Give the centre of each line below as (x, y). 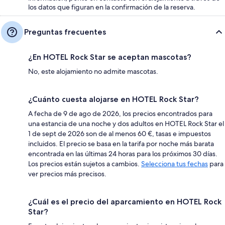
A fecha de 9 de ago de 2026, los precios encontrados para (120, 113)
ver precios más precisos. (67, 174)
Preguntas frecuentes (65, 32)
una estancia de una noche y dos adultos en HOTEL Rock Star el (126, 123)
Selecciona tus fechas (175, 163)
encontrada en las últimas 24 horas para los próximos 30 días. (123, 153)
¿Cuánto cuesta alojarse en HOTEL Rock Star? (114, 99)
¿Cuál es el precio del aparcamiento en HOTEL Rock (125, 201)
